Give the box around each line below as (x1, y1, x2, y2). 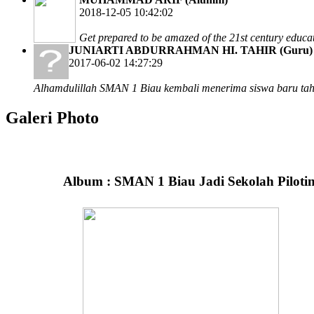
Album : (62, 174, 114, 189)
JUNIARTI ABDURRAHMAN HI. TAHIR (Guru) (69, 43, 313, 56)
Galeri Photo (6, 108, 99, 127)
